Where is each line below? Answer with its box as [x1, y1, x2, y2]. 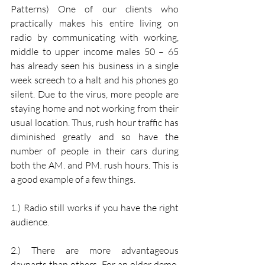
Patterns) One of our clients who [11, 2, 179, 15]
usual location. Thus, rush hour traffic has [11, 116, 179, 128]
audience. [11, 215, 49, 228]
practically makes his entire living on [11, 17, 179, 29]
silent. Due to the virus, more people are [11, 88, 179, 100]
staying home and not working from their [11, 102, 179, 114]
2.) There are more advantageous [11, 244, 179, 256]
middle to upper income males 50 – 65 [11, 45, 179, 57]
